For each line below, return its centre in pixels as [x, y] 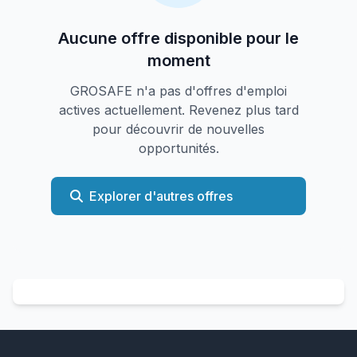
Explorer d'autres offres [161, 196]
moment [178, 61]
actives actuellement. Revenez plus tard [178, 110]
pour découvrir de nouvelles [178, 129]
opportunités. [178, 148]
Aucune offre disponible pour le [178, 38]
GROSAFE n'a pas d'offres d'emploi [178, 91]
